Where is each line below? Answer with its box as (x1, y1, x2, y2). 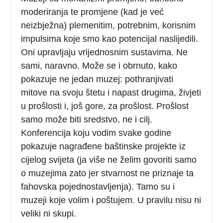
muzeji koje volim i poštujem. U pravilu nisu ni (21, 195, 202, 205)
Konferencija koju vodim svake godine (21, 127, 172, 138)
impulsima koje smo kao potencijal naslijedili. (21, 33, 199, 44)
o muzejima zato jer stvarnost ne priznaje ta (21, 168, 194, 178)
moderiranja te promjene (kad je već (21, 6, 164, 17)
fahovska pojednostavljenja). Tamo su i (21, 181, 175, 192)
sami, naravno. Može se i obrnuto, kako (21, 60, 178, 71)
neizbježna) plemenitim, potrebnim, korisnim (21, 20, 196, 30)
